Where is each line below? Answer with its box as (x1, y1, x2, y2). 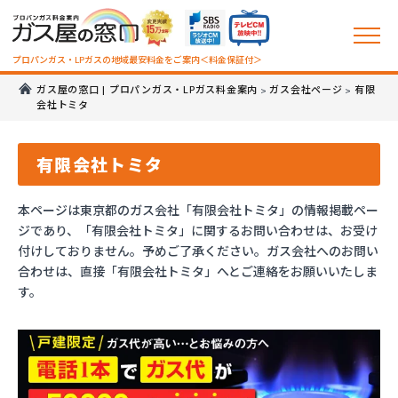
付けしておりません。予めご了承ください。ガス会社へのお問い (18, 242, 378, 259)
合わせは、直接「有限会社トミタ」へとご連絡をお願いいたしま (18, 262, 378, 280)
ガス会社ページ (269, 84, 343, 96)
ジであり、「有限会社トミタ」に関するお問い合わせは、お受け (18, 221, 378, 239)
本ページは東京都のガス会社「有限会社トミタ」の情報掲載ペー (18, 201, 378, 219)
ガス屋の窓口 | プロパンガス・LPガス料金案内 (36, 84, 258, 96)
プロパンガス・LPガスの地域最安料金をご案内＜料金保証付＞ (12, 54, 262, 66)
